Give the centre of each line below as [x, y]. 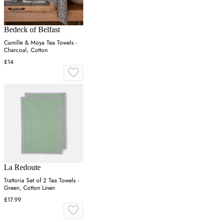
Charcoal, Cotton [26, 50]
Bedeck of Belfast [32, 29]
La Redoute [22, 167]
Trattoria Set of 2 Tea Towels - [42, 180]
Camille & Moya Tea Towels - [41, 42]
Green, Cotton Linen [29, 188]
